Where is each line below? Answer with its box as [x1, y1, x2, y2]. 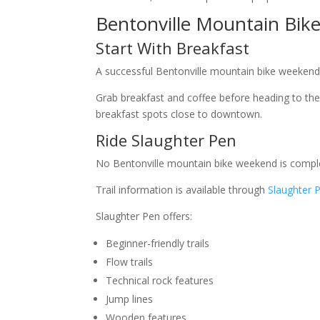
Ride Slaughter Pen [96, 129, 237, 151]
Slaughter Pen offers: [96, 209, 193, 224]
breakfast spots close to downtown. [96, 107, 263, 121]
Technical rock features [106, 274, 214, 288]
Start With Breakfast [96, 37, 250, 59]
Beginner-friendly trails [106, 236, 210, 251]
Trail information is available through [96, 183, 269, 197]
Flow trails [106, 255, 154, 269]
